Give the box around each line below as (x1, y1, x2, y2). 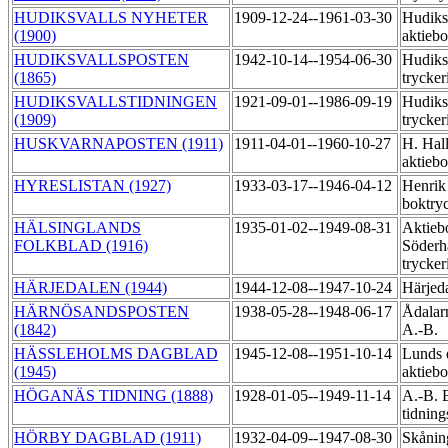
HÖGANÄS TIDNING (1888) (14, 387, 213, 405)
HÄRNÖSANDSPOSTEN (14, 303, 189, 321)
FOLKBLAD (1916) (14, 237, 148, 255)
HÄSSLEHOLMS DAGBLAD (14, 345, 218, 363)
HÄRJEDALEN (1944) (14, 279, 167, 297)
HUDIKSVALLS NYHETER (14, 9, 208, 27)
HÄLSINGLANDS (14, 219, 141, 237)
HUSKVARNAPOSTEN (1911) (14, 135, 223, 153)
